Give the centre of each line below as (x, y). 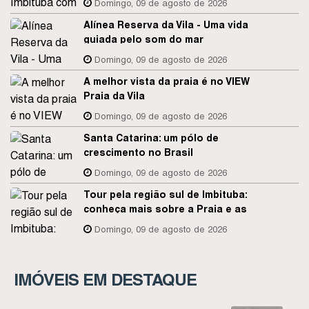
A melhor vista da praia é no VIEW (167, 81)
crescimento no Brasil (138, 152)
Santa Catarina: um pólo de (151, 138)
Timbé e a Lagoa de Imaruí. (150, 238)
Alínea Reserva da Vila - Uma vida (166, 25)
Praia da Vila (114, 96)
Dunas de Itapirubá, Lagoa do (157, 223)
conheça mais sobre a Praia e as (165, 209)
